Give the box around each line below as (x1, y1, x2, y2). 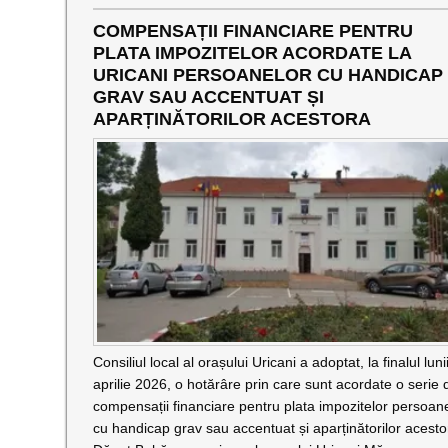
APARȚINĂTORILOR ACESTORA (92, 109, 371, 129)
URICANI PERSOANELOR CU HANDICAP (92, 65, 443, 85)
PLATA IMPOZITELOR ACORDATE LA (92, 43, 411, 63)
